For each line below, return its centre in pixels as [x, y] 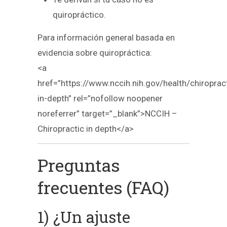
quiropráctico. [79, 15]
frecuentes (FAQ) [103, 187]
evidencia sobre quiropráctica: [95, 53]
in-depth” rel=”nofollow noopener [100, 99]
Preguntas [79, 165]
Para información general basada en [106, 38]
